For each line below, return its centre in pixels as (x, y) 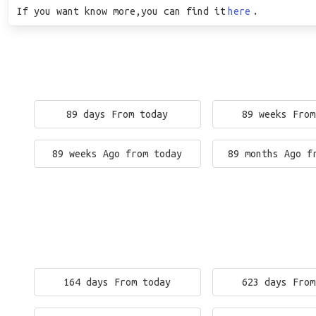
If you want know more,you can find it (121, 11)
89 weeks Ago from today (117, 154)
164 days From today (117, 282)
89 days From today (117, 114)
